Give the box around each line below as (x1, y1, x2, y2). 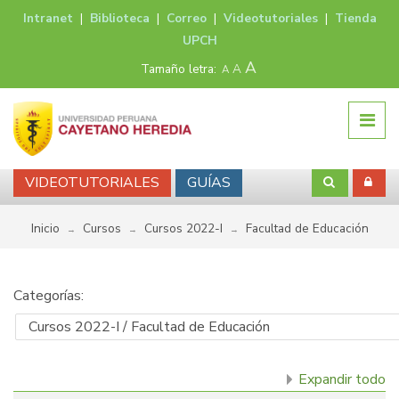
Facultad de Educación (245, 220, 369, 238)
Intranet (22, 10, 73, 27)
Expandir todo (298, 370, 386, 390)
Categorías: (13, 286, 84, 306)
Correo (166, 10, 207, 27)
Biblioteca (89, 10, 150, 27)
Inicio (30, 220, 60, 238)
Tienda (334, 10, 377, 27)
